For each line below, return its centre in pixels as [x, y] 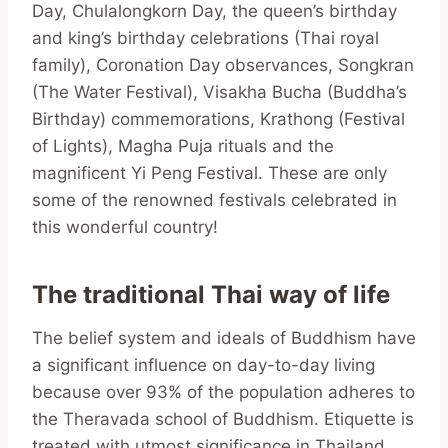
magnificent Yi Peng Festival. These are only [209, 172]
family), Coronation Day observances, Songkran [223, 64]
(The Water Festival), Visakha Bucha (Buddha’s [219, 91]
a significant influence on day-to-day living [203, 364]
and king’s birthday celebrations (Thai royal [205, 37]
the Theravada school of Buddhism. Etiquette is [223, 418]
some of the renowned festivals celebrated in [214, 199]
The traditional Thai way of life [214, 294]
